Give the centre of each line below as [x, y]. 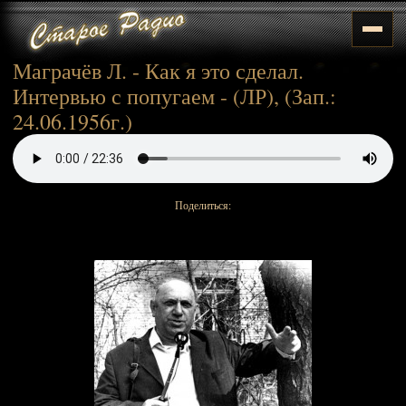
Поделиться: [203, 205]
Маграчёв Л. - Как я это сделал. [158, 71]
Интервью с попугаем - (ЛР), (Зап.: [174, 96]
